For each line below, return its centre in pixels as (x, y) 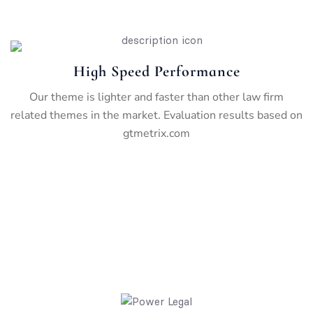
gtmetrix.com (156, 133)
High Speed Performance (156, 71)
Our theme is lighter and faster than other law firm (156, 97)
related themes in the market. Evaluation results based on (156, 115)
